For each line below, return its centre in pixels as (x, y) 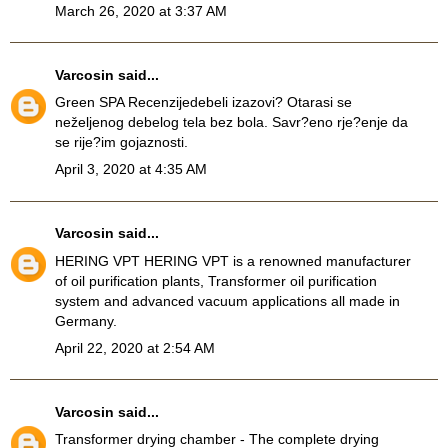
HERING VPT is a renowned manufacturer (275, 260)
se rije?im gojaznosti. (121, 141)
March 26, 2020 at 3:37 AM (141, 10)
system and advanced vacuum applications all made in (227, 300)
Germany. (86, 320)
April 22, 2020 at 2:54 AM (135, 347)
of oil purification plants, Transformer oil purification (216, 280)
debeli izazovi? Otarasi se (271, 101)
